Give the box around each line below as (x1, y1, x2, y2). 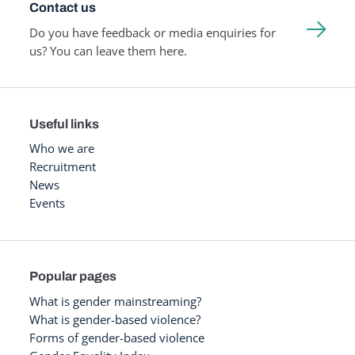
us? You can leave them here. (29, 42, 187, 59)
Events (29, 195, 65, 212)
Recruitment (29, 158, 96, 175)
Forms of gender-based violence (29, 329, 204, 345)
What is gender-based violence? (29, 311, 200, 327)
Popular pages (29, 269, 116, 284)
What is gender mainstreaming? (29, 292, 201, 309)
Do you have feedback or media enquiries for (29, 24, 276, 40)
